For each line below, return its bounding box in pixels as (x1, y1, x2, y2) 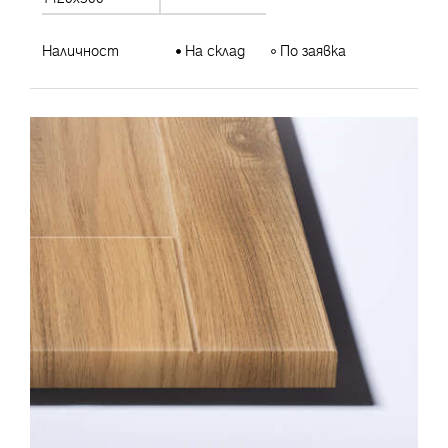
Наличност (42, 40, 119, 61)
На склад (181, 40, 246, 61)
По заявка (276, 40, 347, 61)
